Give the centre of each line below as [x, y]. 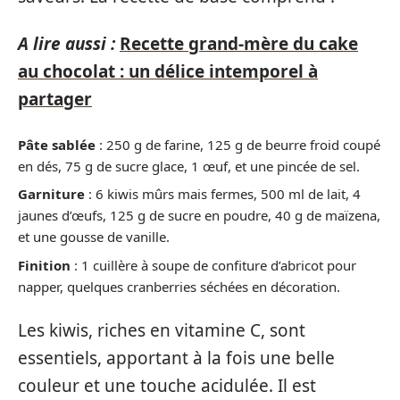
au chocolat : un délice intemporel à [168, 71]
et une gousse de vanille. [94, 237]
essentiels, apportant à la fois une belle [176, 358]
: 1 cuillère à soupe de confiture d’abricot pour [213, 265]
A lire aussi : [67, 44]
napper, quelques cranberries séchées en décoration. [179, 286]
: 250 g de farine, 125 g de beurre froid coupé [238, 144]
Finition [44, 265]
